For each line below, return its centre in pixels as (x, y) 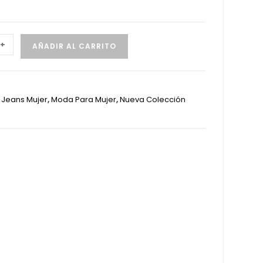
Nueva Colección (152, 100)
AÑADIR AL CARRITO (74, 46)
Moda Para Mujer (83, 100)
